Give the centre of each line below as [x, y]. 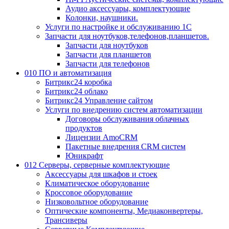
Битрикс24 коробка [78, 82]
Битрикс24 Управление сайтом [99, 101]
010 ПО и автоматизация [68, 73]
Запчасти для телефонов [108, 64]
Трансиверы [66, 220]
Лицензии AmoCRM [101, 138]
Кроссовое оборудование [89, 193]
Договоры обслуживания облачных [127, 119]
